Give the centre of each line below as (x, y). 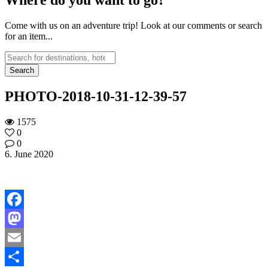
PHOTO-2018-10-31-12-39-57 (96, 96)
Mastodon (24, 237)
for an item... (29, 36)
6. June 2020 (29, 154)
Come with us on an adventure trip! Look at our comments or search (133, 25)
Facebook (23, 218)
